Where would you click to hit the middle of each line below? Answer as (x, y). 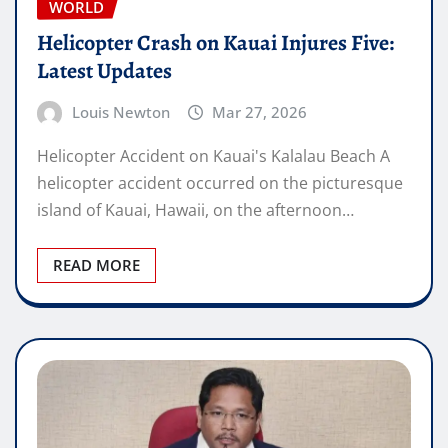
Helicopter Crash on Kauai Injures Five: (215, 43)
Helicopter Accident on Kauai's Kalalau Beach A (213, 155)
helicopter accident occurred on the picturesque (220, 182)
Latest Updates (104, 71)
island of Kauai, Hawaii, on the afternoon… (195, 209)
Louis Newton (120, 112)
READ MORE (96, 264)
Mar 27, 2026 (260, 112)
